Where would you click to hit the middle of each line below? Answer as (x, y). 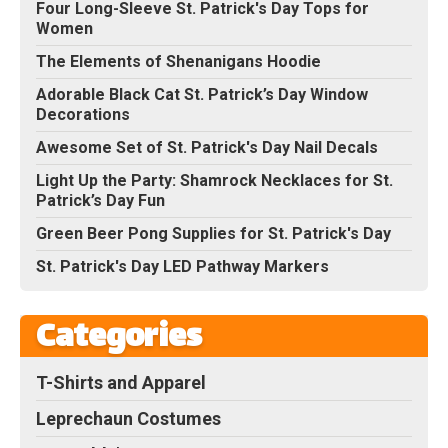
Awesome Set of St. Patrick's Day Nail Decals (207, 148)
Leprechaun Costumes (128, 418)
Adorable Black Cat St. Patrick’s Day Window (202, 95)
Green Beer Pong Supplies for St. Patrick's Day (213, 234)
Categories (119, 338)
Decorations (83, 115)
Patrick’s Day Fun (100, 201)
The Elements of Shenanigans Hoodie (178, 62)
